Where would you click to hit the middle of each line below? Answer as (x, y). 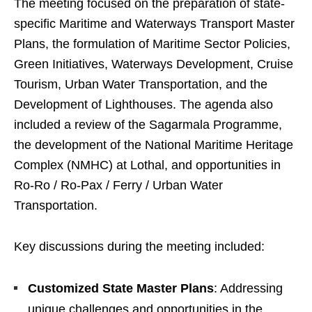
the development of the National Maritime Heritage (154, 145)
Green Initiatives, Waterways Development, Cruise (154, 64)
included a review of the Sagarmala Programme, (148, 125)
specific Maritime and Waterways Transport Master (154, 24)
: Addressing (248, 289)
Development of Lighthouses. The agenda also (143, 105)
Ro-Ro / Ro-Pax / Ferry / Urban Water (118, 186)
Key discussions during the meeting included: (139, 247)
